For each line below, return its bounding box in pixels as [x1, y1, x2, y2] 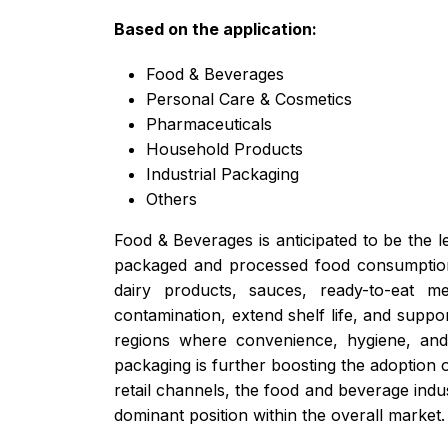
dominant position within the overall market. [114, 404, 445, 425]
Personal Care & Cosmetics [146, 88, 352, 109]
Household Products [146, 138, 303, 159]
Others [146, 188, 197, 209]
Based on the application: [114, 18, 317, 39]
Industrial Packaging [146, 163, 299, 184]
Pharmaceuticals [146, 113, 272, 134]
